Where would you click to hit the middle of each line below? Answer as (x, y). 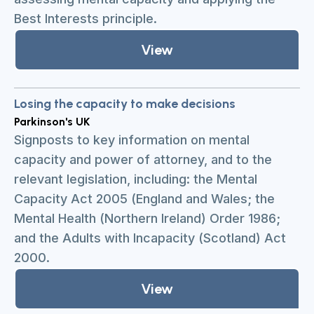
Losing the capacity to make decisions (125, 104)
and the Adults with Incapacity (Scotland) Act (150, 238)
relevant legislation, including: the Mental (136, 179)
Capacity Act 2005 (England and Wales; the (144, 199)
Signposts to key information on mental (132, 140)
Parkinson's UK (52, 122)
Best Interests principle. (86, 19)
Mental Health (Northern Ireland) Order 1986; (147, 218)
